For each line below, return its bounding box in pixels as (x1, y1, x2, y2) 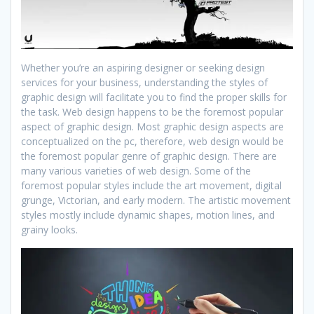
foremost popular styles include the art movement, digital (21, 178, 282, 192)
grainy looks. (21, 222, 78, 236)
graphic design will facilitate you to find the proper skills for (21, 90, 287, 104)
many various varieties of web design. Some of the (21, 163, 251, 177)
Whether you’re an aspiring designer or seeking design (21, 60, 265, 74)
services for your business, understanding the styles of (21, 75, 268, 89)
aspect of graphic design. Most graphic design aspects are (21, 119, 284, 133)
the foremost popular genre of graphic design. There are (21, 149, 277, 163)
